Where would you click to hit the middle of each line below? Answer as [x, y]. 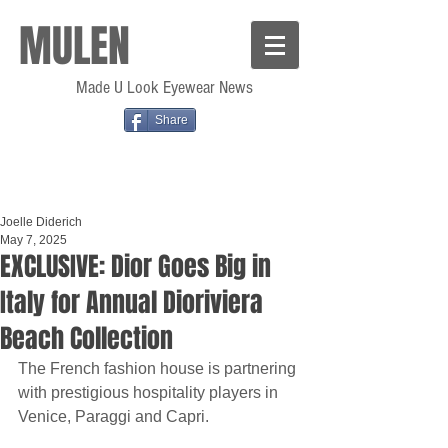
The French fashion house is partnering [159, 368]
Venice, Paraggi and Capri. [113, 416]
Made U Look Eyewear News [162, 87]
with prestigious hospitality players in [150, 392]
